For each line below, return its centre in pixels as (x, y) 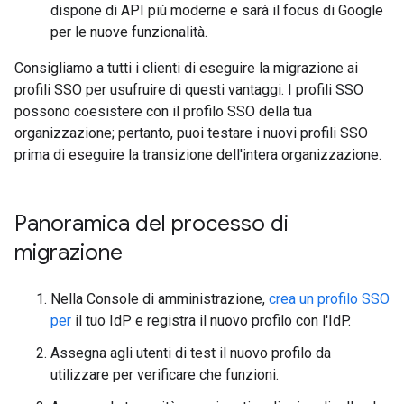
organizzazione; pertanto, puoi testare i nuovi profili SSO (191, 133)
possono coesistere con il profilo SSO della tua (163, 111)
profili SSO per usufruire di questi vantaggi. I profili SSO (189, 90)
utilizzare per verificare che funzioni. (165, 375)
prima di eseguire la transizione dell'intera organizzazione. (198, 155)
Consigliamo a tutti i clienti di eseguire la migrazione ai (186, 68)
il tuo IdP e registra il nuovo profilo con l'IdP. (211, 321)
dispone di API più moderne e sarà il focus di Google (217, 10)
